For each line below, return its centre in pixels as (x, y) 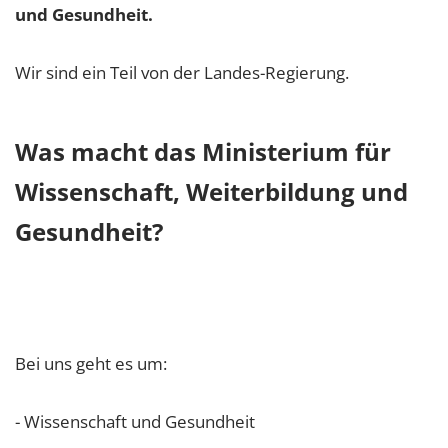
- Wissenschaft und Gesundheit (135, 422)
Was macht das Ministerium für (203, 152)
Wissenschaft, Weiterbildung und (211, 192)
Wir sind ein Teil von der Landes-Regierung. (182, 73)
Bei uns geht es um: (91, 364)
